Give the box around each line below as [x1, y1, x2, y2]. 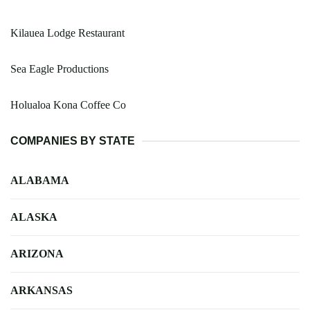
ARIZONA [10, 247, 64, 259]
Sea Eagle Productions [10, 62, 109, 75]
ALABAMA [10, 174, 69, 186]
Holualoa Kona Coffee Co [10, 98, 126, 111]
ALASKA [10, 210, 57, 223]
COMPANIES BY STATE [10, 134, 135, 147]
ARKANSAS [10, 284, 73, 296]
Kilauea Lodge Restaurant [10, 26, 125, 39]
